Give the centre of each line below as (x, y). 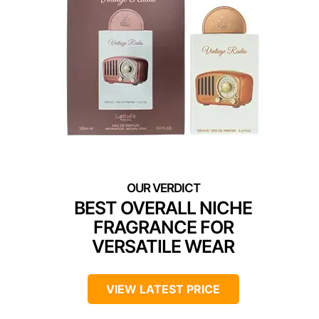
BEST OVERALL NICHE (163, 208)
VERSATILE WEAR (163, 247)
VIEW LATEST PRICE (163, 289)
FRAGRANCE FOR (163, 228)
